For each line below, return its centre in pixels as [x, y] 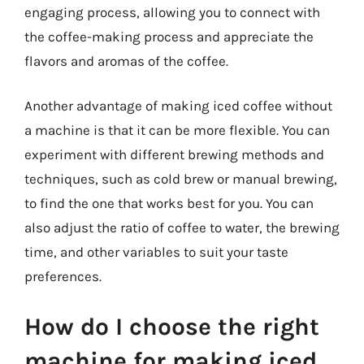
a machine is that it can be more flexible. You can [177, 130]
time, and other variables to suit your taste [156, 252]
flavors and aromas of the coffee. [126, 61]
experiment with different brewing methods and [174, 154]
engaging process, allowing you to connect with [172, 12]
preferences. [63, 276]
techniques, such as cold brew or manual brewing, [181, 179]
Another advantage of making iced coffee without [178, 106]
